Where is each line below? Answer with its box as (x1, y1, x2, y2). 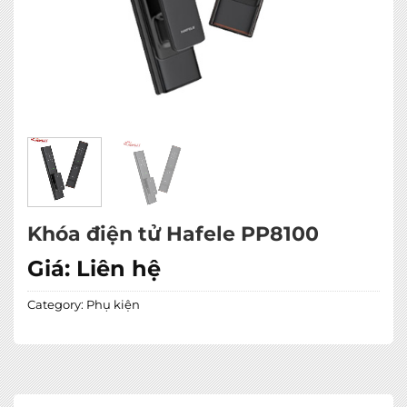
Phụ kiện (86, 298, 140, 313)
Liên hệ (76, 255, 161, 283)
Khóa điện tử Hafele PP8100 (27, 221, 319, 247)
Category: (27, 298, 86, 313)
